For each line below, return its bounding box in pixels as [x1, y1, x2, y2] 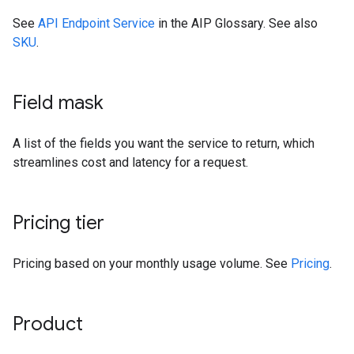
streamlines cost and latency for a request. [13, 155, 248, 170]
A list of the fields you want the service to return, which [13, 136, 314, 151]
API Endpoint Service [38, 16, 155, 31]
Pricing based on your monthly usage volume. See [13, 256, 291, 271]
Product [13, 312, 83, 336]
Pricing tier [13, 211, 104, 235]
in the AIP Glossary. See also [155, 16, 318, 31]
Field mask [13, 91, 104, 115]
